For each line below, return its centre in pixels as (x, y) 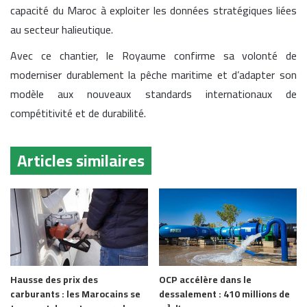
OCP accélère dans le (205, 280)
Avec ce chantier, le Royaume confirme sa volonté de (153, 56)
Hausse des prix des (54, 280)
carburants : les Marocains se (75, 294)
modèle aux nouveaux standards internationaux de (153, 94)
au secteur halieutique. (62, 29)
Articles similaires (81, 161)
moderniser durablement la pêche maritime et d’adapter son (153, 75)
